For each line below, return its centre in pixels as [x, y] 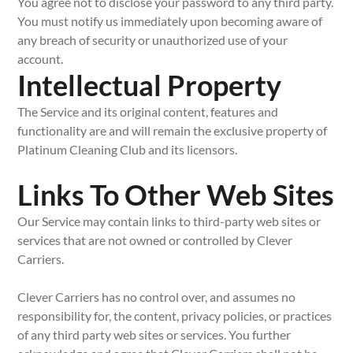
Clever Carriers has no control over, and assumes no [157, 297]
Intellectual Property [150, 85]
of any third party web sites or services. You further [154, 334]
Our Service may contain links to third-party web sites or [169, 221]
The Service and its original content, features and [148, 111]
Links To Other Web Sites [176, 195]
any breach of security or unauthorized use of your [153, 40]
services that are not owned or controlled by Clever [155, 240]
